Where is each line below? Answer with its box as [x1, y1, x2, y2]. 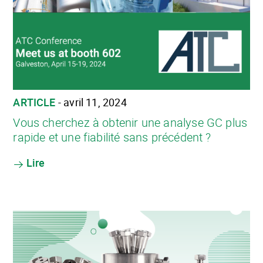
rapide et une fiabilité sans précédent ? [13, 129, 211, 146]
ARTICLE [13, 95, 56, 110]
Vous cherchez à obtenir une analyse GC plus [13, 114, 248, 131]
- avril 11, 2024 [55, 95, 127, 110]
